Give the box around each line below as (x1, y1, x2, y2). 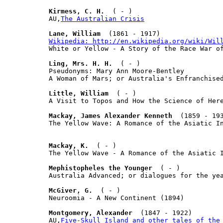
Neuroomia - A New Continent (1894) (49, 194, 184, 202)
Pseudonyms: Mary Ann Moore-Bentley (49, 67, 184, 75)
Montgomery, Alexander (49, 209, 132, 217)
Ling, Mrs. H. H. (49, 59, 112, 67)
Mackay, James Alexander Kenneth (49, 111, 172, 119)
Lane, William (49, 29, 101, 37)
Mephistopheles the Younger (49, 164, 152, 172)
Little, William (49, 89, 109, 97)
